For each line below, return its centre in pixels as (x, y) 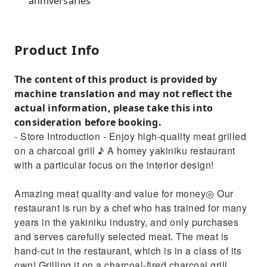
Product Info (57, 49)
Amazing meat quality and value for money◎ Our (124, 193)
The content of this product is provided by (116, 79)
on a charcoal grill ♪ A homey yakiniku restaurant (125, 150)
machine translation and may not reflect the (123, 94)
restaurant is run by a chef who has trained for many (131, 208)
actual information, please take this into (114, 108)
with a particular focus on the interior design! (114, 165)
